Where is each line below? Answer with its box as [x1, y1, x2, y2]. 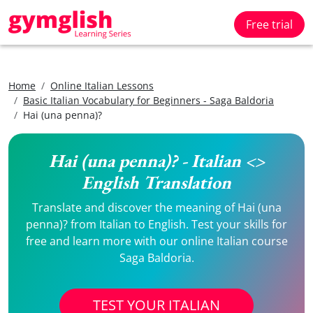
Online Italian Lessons [50, 79, 154, 92]
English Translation [82, 170, 231, 194]
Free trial [246, 17, 293, 32]
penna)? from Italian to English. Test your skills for [26, 217, 287, 232]
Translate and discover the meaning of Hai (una [31, 200, 282, 215]
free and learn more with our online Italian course [25, 233, 288, 249]
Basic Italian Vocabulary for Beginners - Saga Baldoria [23, 94, 274, 107]
